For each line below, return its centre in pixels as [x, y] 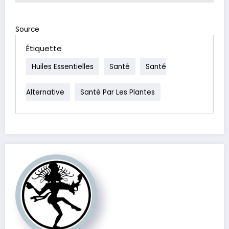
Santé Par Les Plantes [118, 92]
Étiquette [44, 48]
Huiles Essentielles [63, 66]
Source [27, 29]
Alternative [45, 92]
